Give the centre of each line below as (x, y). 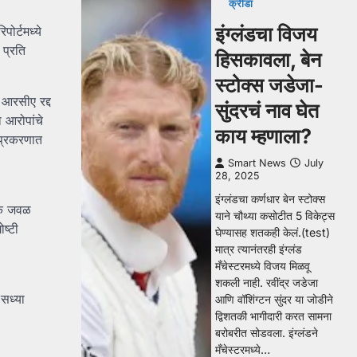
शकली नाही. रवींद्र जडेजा (267, 282)
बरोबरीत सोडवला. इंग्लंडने (267, 333)
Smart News (257, 163)
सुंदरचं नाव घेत (267, 111)
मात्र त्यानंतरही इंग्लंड (259, 249)
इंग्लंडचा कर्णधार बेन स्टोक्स (270, 199)
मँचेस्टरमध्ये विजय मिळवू (263, 266)
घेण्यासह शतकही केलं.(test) (273, 232)
